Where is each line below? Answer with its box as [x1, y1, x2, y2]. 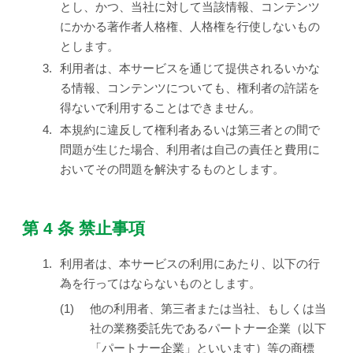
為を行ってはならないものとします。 [60, 276, 261, 290]
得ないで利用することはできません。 [60, 100, 261, 114]
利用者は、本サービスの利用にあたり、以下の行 [60, 256, 320, 270]
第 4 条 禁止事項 [22, 218, 145, 237]
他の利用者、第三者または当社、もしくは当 [89, 302, 326, 316]
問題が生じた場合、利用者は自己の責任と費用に [60, 142, 320, 156]
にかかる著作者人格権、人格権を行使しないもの [60, 19, 320, 33]
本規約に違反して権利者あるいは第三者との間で [60, 122, 320, 136]
